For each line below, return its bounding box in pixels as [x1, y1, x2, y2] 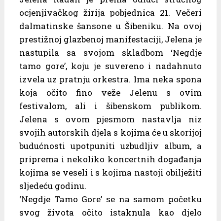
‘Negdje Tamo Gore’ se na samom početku [19, 193, 202, 205]
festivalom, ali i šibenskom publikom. [19, 100, 202, 111]
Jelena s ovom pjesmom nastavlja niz [19, 113, 202, 125]
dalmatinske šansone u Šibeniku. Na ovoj [19, 20, 202, 32]
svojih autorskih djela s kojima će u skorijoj [19, 126, 202, 138]
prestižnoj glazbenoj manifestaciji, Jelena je [19, 33, 202, 45]
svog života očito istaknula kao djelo [19, 206, 202, 218]
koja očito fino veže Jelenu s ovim [19, 86, 202, 98]
